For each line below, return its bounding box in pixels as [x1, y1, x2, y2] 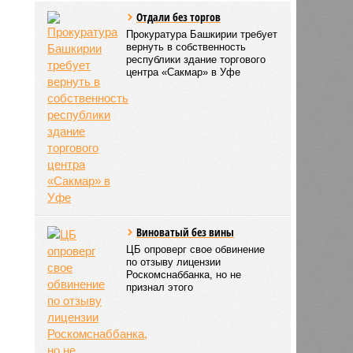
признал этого [126, 281, 194, 293]
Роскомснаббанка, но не [126, 268, 242, 281]
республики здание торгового [126, 53, 266, 65]
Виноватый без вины [136, 224, 235, 240]
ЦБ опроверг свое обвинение [126, 243, 266, 255]
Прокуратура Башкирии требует [126, 28, 278, 40]
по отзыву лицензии [126, 255, 221, 268]
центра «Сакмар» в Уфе [126, 65, 241, 78]
